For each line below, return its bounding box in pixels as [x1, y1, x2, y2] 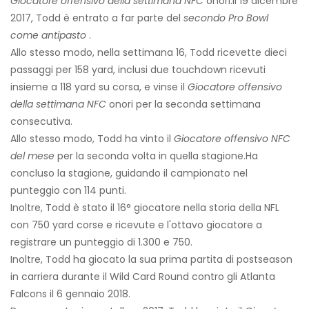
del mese [10, 149, 54, 163]
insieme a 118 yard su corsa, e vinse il [10, 80, 188, 94]
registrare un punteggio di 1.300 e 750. [10, 235, 192, 250]
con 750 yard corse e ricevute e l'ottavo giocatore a [10, 218, 262, 232]
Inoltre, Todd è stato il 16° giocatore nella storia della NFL [10, 201, 279, 215]
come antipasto [10, 28, 86, 43]
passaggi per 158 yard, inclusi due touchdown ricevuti [10, 63, 266, 77]
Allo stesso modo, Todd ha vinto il [10, 132, 174, 146]
